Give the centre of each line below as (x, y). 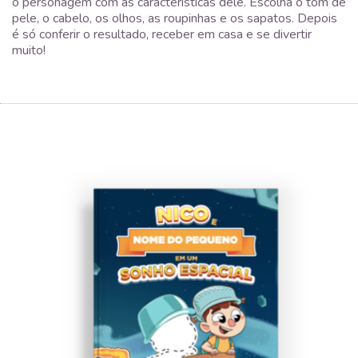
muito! (29, 50)
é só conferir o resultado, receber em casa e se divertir (162, 34)
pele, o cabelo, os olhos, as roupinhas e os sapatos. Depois (175, 18)
